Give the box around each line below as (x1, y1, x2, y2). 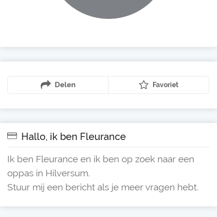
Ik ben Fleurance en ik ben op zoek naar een (7, 154, 194, 164)
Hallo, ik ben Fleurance (19, 131, 126, 142)
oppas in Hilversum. (7, 168, 90, 178)
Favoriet (153, 81, 178, 89)
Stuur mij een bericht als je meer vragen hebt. (7, 182, 199, 192)
